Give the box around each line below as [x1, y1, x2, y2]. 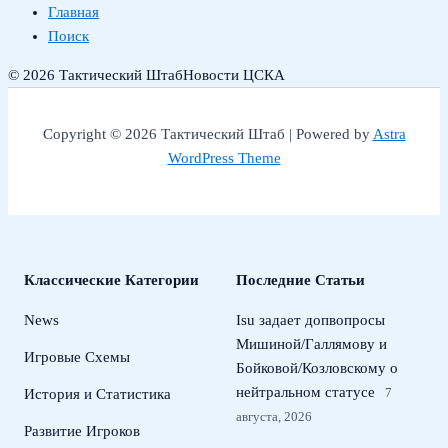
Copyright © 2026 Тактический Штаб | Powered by [42, 126, 373, 143]
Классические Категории [24, 272, 199, 288]
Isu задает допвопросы [236, 312, 385, 328]
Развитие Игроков [24, 423, 140, 439]
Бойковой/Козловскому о [236, 360, 398, 376]
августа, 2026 [236, 409, 312, 424]
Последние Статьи [236, 272, 365, 288]
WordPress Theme [167, 150, 281, 167]
